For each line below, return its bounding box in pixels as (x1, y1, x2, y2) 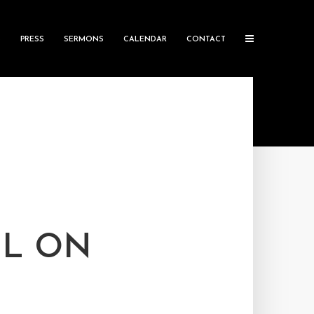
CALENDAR (123, 36, 167, 43)
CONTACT (186, 36, 226, 43)
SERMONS (64, 36, 104, 43)
